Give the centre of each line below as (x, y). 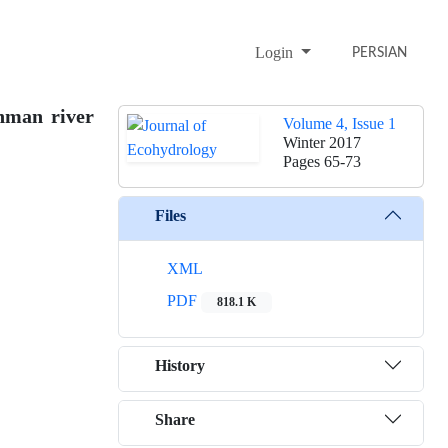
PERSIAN (380, 53)
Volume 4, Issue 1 (339, 124)
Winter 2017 (322, 143)
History (180, 365)
